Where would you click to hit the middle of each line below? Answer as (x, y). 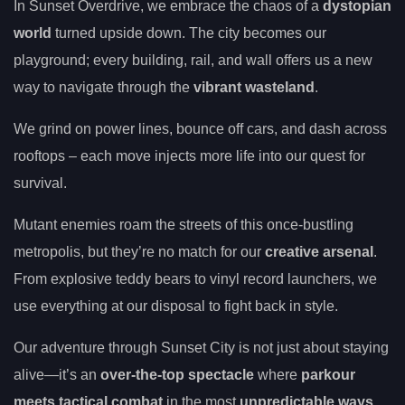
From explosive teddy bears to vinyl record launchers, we (195, 278)
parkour (328, 374)
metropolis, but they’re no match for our (139, 251)
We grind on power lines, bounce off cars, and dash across (200, 128)
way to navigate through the (104, 87)
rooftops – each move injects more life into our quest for (189, 155)
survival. (40, 183)
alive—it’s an (57, 374)
